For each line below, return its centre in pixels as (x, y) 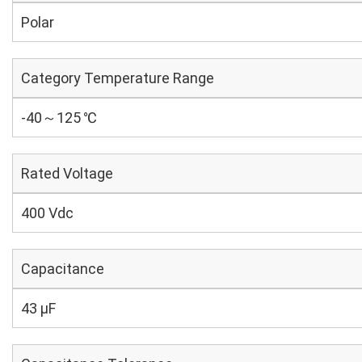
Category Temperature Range (118, 78)
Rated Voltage (67, 173)
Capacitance (63, 269)
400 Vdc (47, 213)
